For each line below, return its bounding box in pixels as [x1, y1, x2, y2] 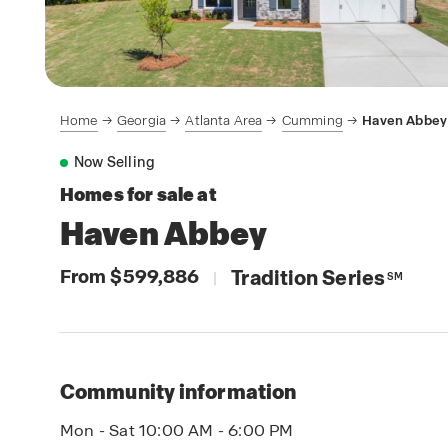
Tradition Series [231, 265, 385, 291]
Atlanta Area [185, 112, 263, 129]
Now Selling [74, 153, 156, 171]
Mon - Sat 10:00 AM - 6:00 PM [60, 420, 294, 441]
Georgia [117, 112, 167, 129]
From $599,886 [60, 265, 200, 288]
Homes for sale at [60, 183, 217, 206]
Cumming [281, 112, 343, 129]
